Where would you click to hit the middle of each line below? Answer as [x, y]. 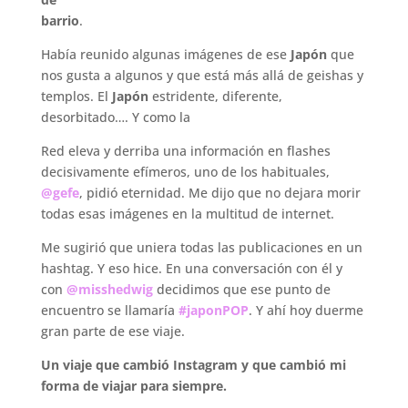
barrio [60, 21]
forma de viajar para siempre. [133, 386]
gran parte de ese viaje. [112, 331]
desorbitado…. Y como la [115, 117]
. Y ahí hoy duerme [306, 311]
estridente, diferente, [215, 97]
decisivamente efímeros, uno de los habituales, [185, 172]
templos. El [76, 97]
